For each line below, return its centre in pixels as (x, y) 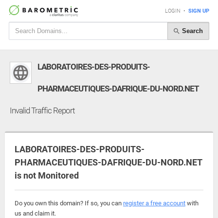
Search (191, 31)
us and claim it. (35, 213)
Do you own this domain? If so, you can (69, 203)
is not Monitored (47, 175)
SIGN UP (199, 11)
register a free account (154, 203)
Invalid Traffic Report (42, 110)
